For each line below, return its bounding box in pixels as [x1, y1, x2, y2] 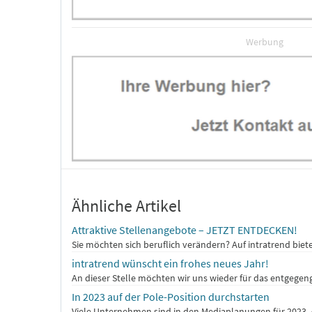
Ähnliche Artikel [72, 195, 181, 217]
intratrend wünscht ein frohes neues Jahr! [72, 256, 269, 271]
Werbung [246, 35, 283, 48]
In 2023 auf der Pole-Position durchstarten [72, 290, 270, 304]
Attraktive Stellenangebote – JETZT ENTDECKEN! [72, 223, 297, 237]
